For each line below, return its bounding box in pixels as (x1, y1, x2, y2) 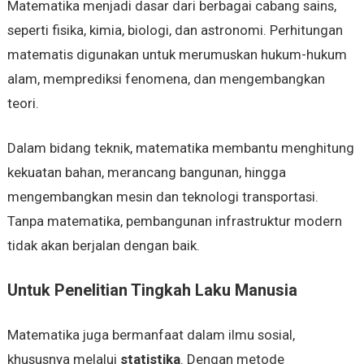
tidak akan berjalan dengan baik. (6, 237, 200, 254)
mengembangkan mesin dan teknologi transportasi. (6, 188, 318, 206)
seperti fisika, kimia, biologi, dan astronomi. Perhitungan (6, 22, 343, 39)
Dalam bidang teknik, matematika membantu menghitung (6, 140, 354, 157)
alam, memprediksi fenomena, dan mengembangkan (6, 71, 325, 88)
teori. (6, 95, 39, 112)
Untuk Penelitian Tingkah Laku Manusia (6, 280, 297, 301)
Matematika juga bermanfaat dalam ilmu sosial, (6, 327, 295, 344)
